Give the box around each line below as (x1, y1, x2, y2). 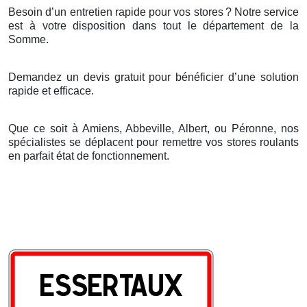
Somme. (8, 33, 49, 45)
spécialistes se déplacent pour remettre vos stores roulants (8, 136, 299, 148)
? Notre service (225, 5, 299, 18)
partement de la (215, 19, 299, 32)
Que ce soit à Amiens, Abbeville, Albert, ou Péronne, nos (8, 122, 299, 134)
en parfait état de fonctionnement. (8, 149, 169, 162)
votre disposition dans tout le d (35, 19, 210, 32)
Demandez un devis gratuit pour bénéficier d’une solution (8, 71, 299, 83)
